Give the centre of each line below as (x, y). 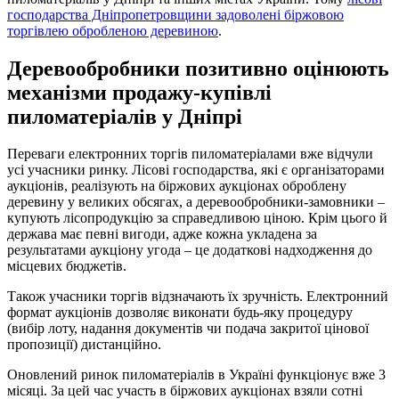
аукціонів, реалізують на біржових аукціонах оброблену (177, 186)
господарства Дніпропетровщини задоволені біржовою (175, 14)
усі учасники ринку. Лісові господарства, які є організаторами (196, 170)
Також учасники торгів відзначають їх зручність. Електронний (198, 297)
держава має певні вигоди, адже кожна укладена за (162, 234)
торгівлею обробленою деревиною (113, 30)
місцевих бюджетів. (67, 266)
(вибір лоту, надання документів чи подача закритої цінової (188, 329)
